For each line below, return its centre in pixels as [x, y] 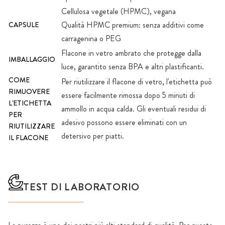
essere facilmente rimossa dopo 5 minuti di [128, 95]
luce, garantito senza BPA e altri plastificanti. [133, 66]
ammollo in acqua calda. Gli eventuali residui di [134, 108]
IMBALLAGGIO [32, 59]
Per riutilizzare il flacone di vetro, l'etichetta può [137, 81]
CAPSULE [24, 24]
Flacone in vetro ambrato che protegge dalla [131, 53]
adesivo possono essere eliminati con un [124, 122]
